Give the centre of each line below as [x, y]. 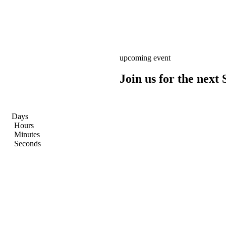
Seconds [27, 144]
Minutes [27, 135]
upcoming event [145, 58]
